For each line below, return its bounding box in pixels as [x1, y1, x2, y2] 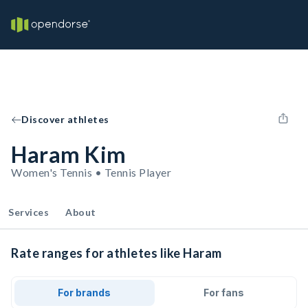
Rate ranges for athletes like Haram [11, 245, 222, 261]
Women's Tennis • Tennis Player [11, 166, 171, 179]
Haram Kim [11, 141, 126, 168]
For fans [203, 287, 244, 298]
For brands [58, 287, 111, 298]
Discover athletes [21, 113, 109, 125]
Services [8, 206, 49, 218]
